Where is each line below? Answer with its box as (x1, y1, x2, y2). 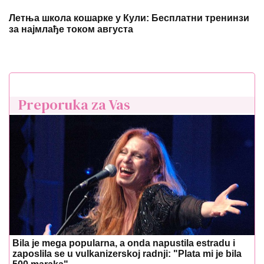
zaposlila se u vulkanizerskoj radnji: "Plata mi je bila (12, 249, 242, 259)
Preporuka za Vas (18, 95, 130, 115)
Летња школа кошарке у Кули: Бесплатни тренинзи (9, 13, 249, 24)
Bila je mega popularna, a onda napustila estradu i (12, 238, 235, 249)
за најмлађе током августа (9, 24, 133, 35)
